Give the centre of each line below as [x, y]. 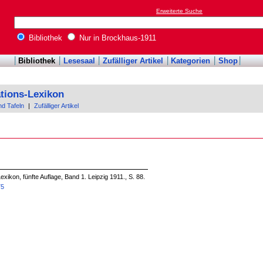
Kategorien [191, 61]
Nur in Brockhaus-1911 [117, 38]
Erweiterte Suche [179, 11]
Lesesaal [79, 61]
